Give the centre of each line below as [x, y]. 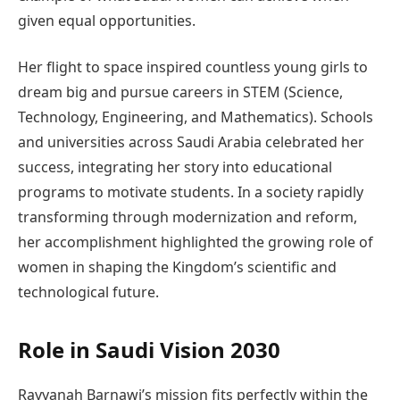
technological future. [88, 292]
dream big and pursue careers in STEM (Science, [180, 92]
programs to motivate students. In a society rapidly [191, 192]
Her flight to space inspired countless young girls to [193, 67]
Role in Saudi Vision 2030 [149, 349]
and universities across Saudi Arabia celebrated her [191, 142]
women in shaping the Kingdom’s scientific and [177, 267]
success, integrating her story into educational [175, 167]
